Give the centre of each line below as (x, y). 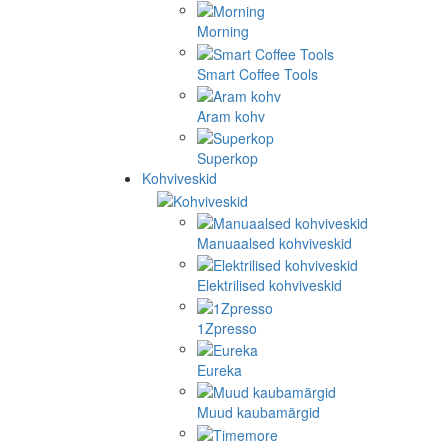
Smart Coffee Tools (257, 73)
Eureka (219, 369)
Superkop (227, 158)
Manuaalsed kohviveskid (274, 242)
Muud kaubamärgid (258, 412)
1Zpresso (227, 327)
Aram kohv (231, 115)
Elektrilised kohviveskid (269, 285)
